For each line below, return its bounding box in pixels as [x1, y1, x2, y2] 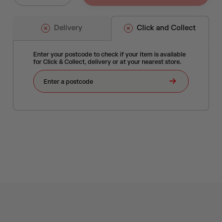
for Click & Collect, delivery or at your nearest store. [33, 58, 181, 66]
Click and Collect [137, 24, 196, 32]
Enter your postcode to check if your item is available [33, 51, 186, 58]
